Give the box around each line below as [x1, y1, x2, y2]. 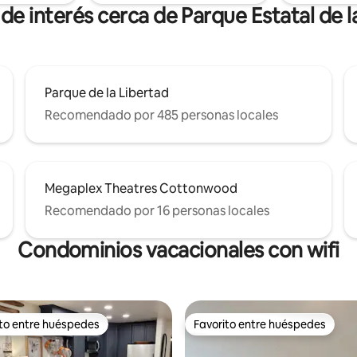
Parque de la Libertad [45, 84, 169, 101]
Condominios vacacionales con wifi [18, 236, 339, 264]
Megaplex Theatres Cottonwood [45, 179, 237, 197]
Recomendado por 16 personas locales [45, 202, 269, 219]
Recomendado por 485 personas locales [45, 106, 278, 124]
